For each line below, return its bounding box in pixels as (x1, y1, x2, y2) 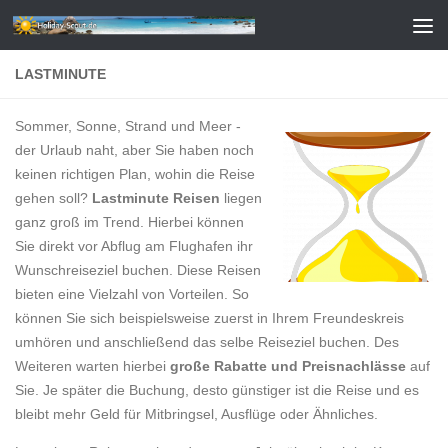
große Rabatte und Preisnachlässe (170, 358, 406, 374)
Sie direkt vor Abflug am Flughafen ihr (15, 238, 253, 254)
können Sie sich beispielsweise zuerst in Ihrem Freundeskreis (15, 310, 404, 326)
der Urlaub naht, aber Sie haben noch (15, 142, 254, 158)
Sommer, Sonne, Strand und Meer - (15, 118, 241, 134)
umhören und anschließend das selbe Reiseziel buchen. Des (15, 334, 399, 350)
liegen (220, 190, 262, 206)
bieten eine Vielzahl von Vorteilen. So (15, 286, 249, 302)
